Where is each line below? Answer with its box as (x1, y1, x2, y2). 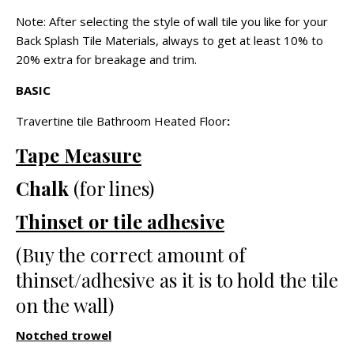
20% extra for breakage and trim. (16, 51, 197, 67)
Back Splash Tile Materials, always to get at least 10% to (16, 32, 323, 48)
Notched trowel (16, 326, 111, 343)
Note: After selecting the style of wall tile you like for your (16, 13, 328, 29)
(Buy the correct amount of (16, 241, 246, 267)
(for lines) (69, 175, 154, 201)
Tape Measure (16, 141, 141, 168)
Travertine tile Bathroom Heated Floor (16, 112, 227, 129)
